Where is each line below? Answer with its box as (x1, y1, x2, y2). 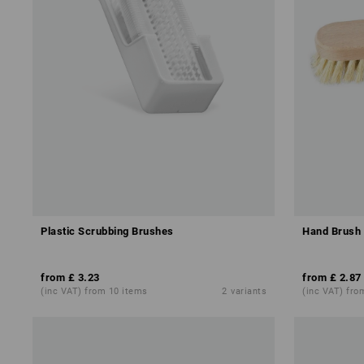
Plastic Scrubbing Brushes (41, 225, 174, 237)
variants (231, 286, 267, 297)
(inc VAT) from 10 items (41, 286, 148, 297)
